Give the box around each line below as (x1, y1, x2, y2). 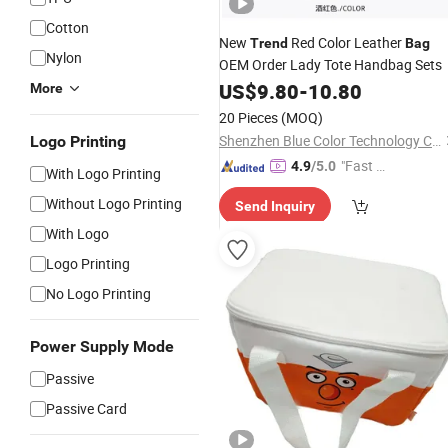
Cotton (46, 18, 89, 37)
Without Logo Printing (46, 194, 182, 213)
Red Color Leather (288, 33, 405, 52)
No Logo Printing (46, 284, 151, 303)
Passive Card (46, 399, 127, 418)
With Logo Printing (46, 164, 161, 183)
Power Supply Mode (30, 337, 174, 356)
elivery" (341, 178, 384, 197)
